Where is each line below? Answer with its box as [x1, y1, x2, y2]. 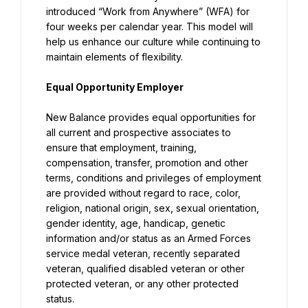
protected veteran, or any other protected [46, 278, 239, 289]
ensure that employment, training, [46, 142, 197, 153]
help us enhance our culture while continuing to [46, 36, 261, 47]
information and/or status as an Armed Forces [46, 232, 251, 244]
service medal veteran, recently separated [46, 247, 240, 259]
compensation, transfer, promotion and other [46, 157, 248, 168]
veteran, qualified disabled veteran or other [46, 263, 245, 274]
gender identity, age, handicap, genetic [46, 217, 225, 229]
